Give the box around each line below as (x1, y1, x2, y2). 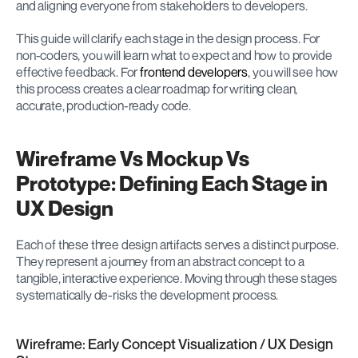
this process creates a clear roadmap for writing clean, (16, 81, 298, 97)
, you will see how (248, 64, 339, 80)
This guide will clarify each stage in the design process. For (16, 30, 320, 46)
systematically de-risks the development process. (16, 287, 279, 303)
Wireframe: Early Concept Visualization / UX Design (16, 335, 333, 352)
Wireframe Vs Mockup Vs (16, 146, 249, 171)
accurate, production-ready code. (16, 97, 191, 113)
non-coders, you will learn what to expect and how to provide (16, 47, 332, 63)
